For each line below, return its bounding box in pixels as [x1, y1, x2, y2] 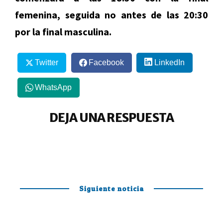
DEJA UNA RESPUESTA [49, 110, 174, 126]
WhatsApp [34, 83, 72, 92]
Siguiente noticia [79, 184, 144, 193]
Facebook [88, 58, 124, 67]
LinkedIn [154, 58, 185, 67]
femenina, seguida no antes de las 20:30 [15, 8, 208, 21]
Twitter [34, 58, 58, 67]
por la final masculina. [15, 25, 111, 38]
